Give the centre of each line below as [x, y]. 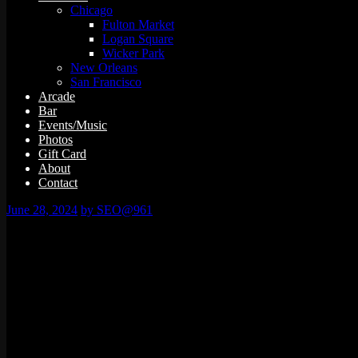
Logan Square [138, 38]
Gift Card [62, 153]
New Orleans [104, 67]
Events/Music [73, 125]
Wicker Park [133, 53]
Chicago [91, 10]
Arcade [57, 96]
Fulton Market [138, 24]
